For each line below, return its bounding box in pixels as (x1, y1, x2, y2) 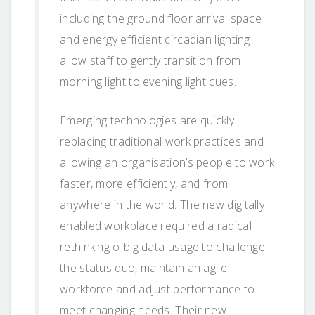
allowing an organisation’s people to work (60, 154, 275, 170)
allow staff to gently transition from (60, 52, 241, 68)
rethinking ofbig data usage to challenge (60, 238, 266, 255)
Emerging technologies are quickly (60, 112, 234, 128)
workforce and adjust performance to (60, 281, 255, 297)
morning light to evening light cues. (60, 73, 236, 89)
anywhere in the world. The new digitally (60, 196, 264, 212)
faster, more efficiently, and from (60, 175, 229, 191)
